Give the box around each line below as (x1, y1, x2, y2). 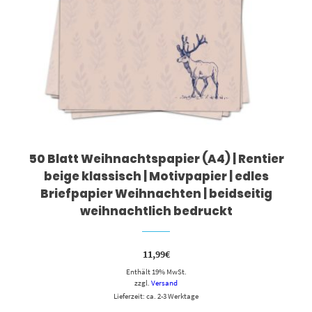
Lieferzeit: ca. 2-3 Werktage (114, 291, 198, 302)
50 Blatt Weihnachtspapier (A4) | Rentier (28, 150, 284, 167)
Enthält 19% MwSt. (125, 267, 187, 277)
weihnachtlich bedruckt (79, 202, 233, 219)
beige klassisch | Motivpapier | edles (43, 167, 269, 185)
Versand (151, 278, 178, 288)
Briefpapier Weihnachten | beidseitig (40, 185, 272, 202)
